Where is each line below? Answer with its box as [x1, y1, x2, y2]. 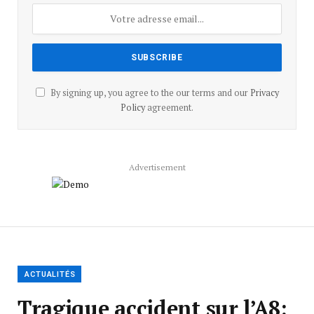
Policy [121, 101, 145, 114]
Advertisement [128, 161, 186, 172]
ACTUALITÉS [25, 269, 76, 279]
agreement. [145, 101, 193, 114]
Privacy [250, 86, 279, 99]
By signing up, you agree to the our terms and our [48, 86, 250, 99]
